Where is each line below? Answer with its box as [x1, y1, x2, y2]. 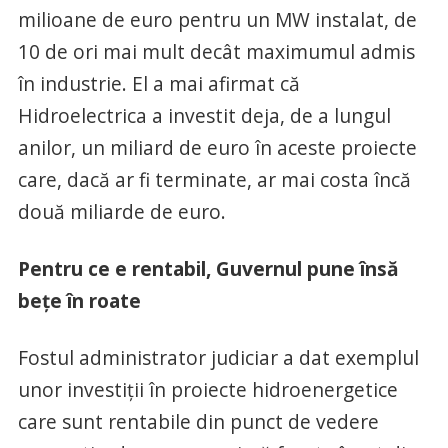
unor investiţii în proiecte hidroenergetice [17, 376, 398, 403]
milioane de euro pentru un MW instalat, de [17, 6, 417, 33]
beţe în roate [17, 287, 141, 314]
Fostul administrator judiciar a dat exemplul [17, 344, 419, 371]
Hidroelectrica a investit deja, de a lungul [17, 102, 391, 129]
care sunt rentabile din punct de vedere [17, 408, 379, 435]
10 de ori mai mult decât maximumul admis [17, 38, 415, 65]
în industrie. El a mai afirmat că [17, 70, 300, 97]
